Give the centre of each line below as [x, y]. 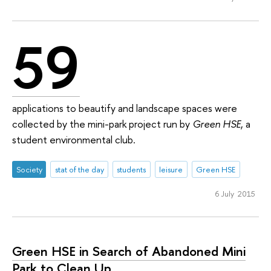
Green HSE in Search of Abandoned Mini [129, 251]
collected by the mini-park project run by [102, 124]
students [132, 169]
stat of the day [79, 169]
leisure [171, 169]
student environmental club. [75, 140]
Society [29, 169]
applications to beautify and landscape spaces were [125, 108]
